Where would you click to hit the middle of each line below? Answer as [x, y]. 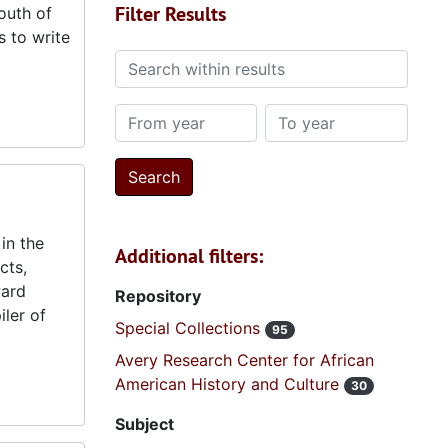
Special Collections [189, 328]
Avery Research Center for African [244, 360]
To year [293, 115]
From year [152, 115]
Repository [157, 296]
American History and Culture [229, 384]
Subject [144, 424]
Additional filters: [188, 256]
